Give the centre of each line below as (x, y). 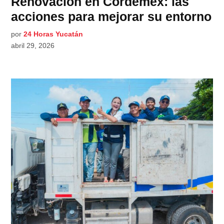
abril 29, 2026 (33, 45)
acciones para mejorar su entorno (111, 16)
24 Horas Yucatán (53, 34)
